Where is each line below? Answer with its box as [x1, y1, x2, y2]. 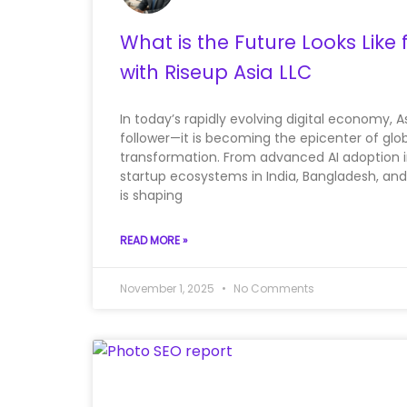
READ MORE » [120, 233, 188, 249]
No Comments [231, 281, 314, 297]
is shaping [120, 186, 183, 205]
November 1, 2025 [120, 281, 217, 297]
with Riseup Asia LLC [120, 59, 312, 86]
